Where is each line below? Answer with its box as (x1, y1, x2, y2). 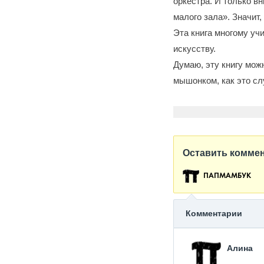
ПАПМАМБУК (203, 172, 251, 180)
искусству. (173, 44, 216, 54)
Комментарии (186, 209, 242, 218)
